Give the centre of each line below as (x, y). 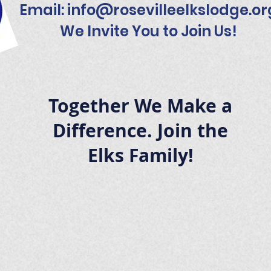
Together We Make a (140, 106)
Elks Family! (140, 155)
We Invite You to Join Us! (149, 31)
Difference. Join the (140, 130)
